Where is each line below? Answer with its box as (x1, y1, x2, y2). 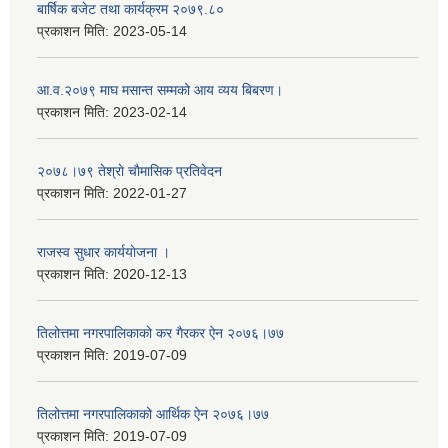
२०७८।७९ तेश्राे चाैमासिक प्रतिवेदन (37, 163, 222, 180)
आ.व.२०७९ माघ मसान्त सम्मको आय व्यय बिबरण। (37, 82, 283, 99)
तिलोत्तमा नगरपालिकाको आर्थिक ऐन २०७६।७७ (37, 406, 269, 423)
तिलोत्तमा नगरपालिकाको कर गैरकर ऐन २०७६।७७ (37, 325, 284, 342)
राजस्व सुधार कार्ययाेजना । (37, 244, 170, 261)
